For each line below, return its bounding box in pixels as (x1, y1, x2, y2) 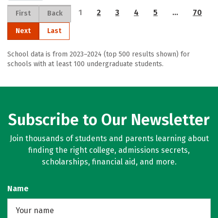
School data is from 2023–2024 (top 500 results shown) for (7, 50, 190, 58)
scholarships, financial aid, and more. (41, 157, 177, 166)
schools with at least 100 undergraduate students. (7, 60, 163, 68)
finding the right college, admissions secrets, (28, 145, 190, 155)
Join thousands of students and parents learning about (9, 134, 209, 143)
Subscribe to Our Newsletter (8, 110, 210, 129)
